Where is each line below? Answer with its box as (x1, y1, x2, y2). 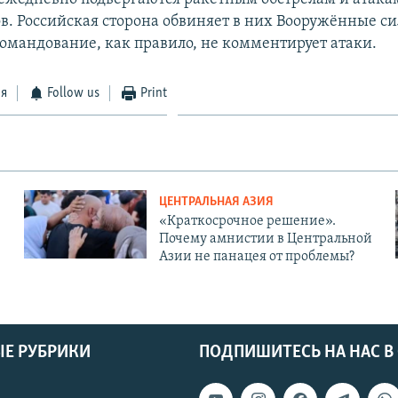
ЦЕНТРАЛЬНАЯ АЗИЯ (158, 195, 274, 209)
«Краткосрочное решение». (158, 213, 336, 228)
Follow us (47, 85, 100, 100)
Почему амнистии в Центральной (158, 231, 372, 246)
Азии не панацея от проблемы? (158, 249, 354, 264)
